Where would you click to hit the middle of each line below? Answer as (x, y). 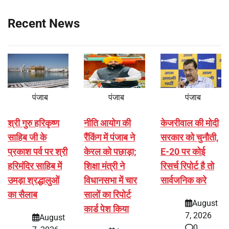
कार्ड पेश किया (107, 209)
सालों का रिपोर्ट (108, 194)
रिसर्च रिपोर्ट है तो (187, 166)
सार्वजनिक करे (183, 180)
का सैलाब (22, 194)
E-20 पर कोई (182, 151)
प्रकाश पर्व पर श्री (38, 151)
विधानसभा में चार (111, 180)
